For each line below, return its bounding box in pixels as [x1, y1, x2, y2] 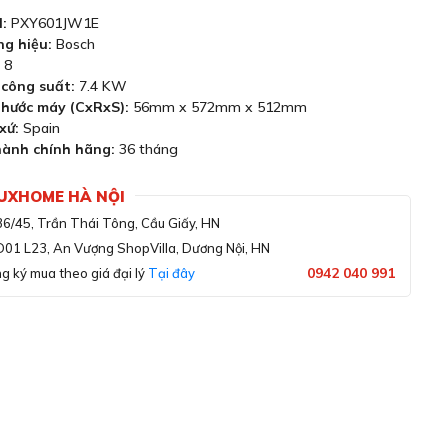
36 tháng [115, 140, 178, 158]
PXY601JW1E [7, 14, 99, 32]
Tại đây [148, 265, 195, 281]
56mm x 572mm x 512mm [129, 98, 307, 116]
